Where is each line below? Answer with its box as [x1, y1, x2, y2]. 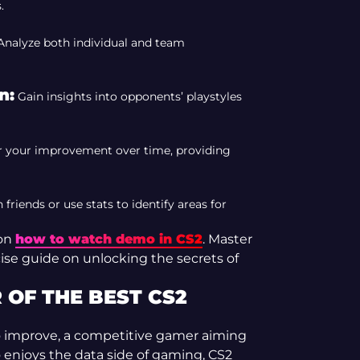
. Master [202, 231, 252, 247]
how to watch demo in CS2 [14, 231, 202, 247]
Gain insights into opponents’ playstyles [14, 89, 242, 104]
